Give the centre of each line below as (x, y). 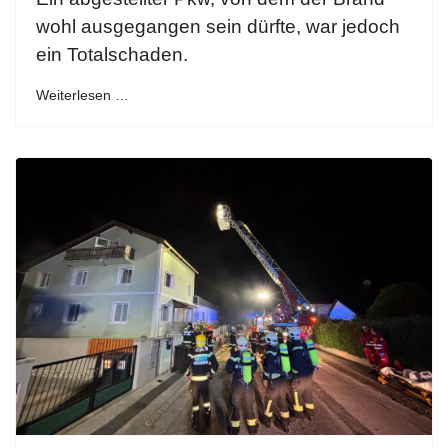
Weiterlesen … (82, 94)
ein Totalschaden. (112, 54)
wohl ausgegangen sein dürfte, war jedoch (218, 26)
